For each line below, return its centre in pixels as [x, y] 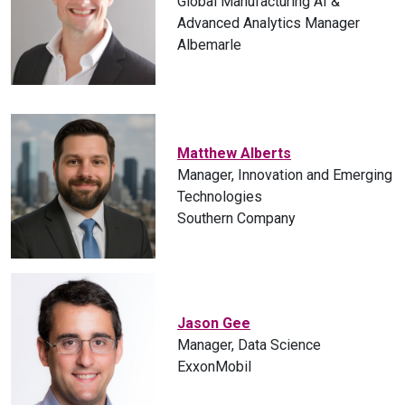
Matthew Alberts [234, 154]
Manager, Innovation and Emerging [285, 175]
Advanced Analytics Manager [268, 24]
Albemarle [209, 45]
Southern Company [236, 219]
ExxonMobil [214, 367]
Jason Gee [214, 324]
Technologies [220, 197]
